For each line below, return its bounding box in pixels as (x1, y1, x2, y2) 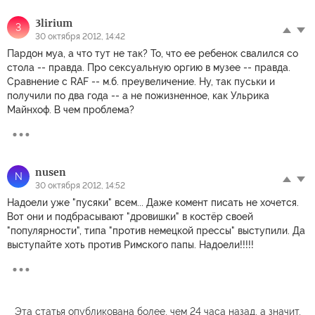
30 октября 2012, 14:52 (35, 180, 125, 191)
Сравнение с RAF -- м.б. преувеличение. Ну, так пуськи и (7, 75, 275, 87)
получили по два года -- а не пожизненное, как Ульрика (7, 89, 269, 101)
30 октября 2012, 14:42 (35, 31, 125, 41)
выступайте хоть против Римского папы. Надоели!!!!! (7, 238, 254, 250)
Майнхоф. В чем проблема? (7, 103, 134, 115)
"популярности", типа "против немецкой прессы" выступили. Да (7, 224, 305, 236)
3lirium (35, 16, 72, 30)
